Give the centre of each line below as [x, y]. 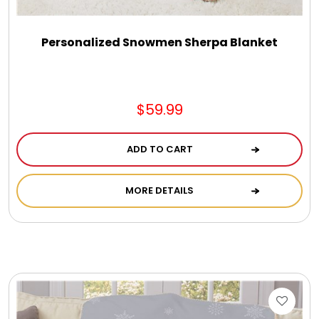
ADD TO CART [159, 149]
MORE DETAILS [159, 190]
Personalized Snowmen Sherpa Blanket [159, 42]
